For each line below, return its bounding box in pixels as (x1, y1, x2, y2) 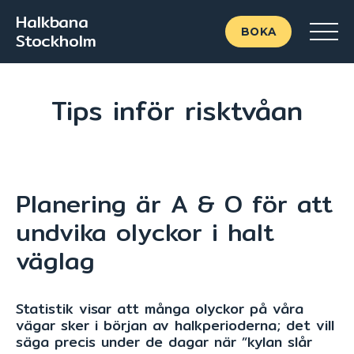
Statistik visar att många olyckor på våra (16, 298, 303, 319)
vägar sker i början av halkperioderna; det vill (16, 314, 334, 336)
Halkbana (16, 9, 88, 35)
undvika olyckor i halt (16, 213, 274, 251)
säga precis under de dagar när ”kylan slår (16, 331, 312, 352)
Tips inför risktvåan (51, 89, 303, 131)
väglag (16, 242, 95, 280)
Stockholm (16, 28, 96, 54)
